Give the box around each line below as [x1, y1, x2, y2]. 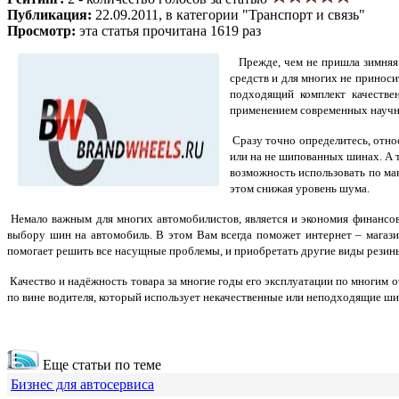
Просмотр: [7, 22, 79, 38]
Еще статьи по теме [39, 356, 161, 372]
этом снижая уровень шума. [230, 181, 370, 195]
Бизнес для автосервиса [11, 376, 154, 392]
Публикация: [7, 6, 95, 22]
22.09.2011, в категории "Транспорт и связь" [95, 6, 365, 22]
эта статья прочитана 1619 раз [79, 22, 261, 38]
